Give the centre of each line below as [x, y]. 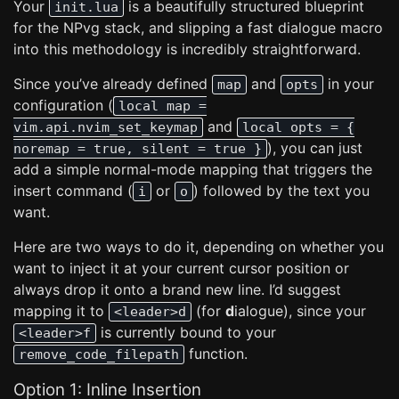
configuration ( [63, 105]
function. [216, 354]
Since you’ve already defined [113, 84]
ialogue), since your [300, 311]
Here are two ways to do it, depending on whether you [199, 247]
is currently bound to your [186, 332]
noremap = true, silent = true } [138, 149]
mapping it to [61, 311]
